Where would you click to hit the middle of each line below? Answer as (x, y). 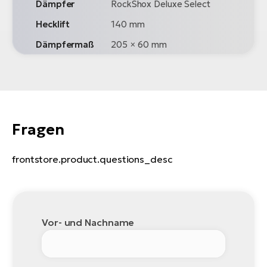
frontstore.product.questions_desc (92, 159)
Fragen (38, 129)
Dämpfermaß (65, 44)
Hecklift (53, 24)
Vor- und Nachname (88, 222)
